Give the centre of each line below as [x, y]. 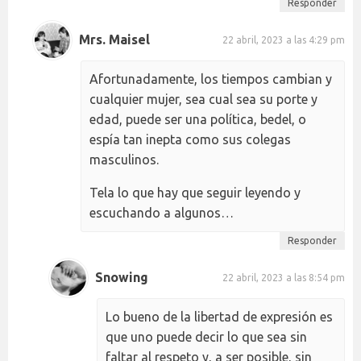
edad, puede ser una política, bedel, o [198, 119]
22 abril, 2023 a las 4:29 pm [284, 40]
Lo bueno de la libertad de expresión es [219, 316]
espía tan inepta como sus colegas [190, 139]
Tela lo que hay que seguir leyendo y [195, 192]
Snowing [122, 278]
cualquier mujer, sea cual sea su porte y [203, 99]
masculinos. [124, 159]
